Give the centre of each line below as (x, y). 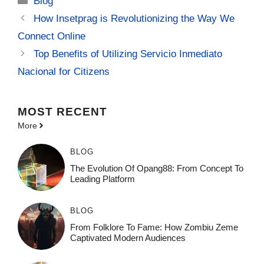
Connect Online (52, 36)
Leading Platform (102, 179)
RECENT (82, 111)
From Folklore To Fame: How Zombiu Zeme (154, 227)
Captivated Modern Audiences (128, 237)
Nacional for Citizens (64, 71)
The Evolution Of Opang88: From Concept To (156, 168)
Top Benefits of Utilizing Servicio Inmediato (128, 54)
